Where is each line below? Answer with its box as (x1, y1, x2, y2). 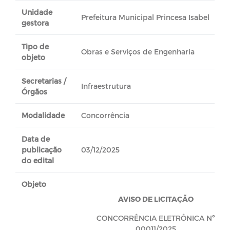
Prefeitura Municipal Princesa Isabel (81, 13, 209, 22)
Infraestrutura (81, 82, 131, 90)
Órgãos (22, 87, 47, 96)
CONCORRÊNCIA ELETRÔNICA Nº (96, 214, 215, 222)
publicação (22, 145, 62, 154)
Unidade (22, 8, 52, 16)
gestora (22, 18, 49, 27)
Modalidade (22, 111, 65, 120)
